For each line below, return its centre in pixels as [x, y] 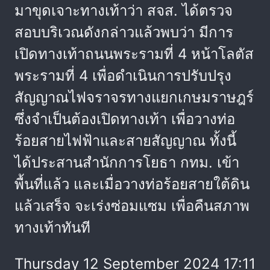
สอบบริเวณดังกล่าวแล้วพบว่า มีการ [124, 32]
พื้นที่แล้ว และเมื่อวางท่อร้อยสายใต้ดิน [132, 184]
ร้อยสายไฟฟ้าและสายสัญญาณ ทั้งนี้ [125, 141]
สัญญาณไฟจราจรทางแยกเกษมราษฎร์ [134, 97]
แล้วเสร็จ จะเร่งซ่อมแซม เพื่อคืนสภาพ [132, 206]
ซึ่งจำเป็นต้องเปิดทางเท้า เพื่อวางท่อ [125, 119]
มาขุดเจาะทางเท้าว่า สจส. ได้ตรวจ [124, 11]
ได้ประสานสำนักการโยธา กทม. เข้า [127, 162]
